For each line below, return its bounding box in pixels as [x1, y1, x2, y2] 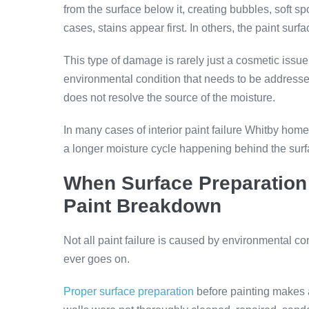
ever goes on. [63, 252, 130, 265]
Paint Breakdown [63, 195, 221, 217]
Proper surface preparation [63, 285, 194, 297]
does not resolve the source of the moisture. [63, 91, 275, 103]
